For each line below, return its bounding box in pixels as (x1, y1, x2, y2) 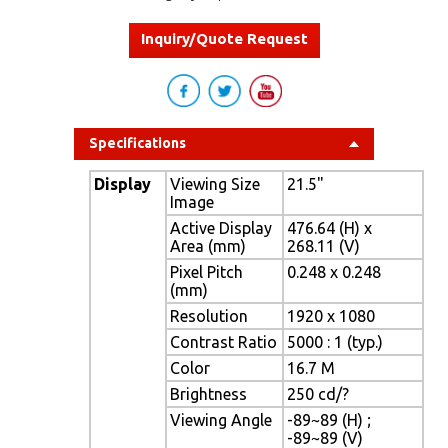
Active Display (170, 218, 272, 237)
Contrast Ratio (170, 332, 277, 351)
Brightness (170, 384, 247, 403)
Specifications (89, 134, 186, 151)
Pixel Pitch (170, 262, 243, 281)
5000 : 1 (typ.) (287, 332, 383, 351)
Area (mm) (170, 236, 246, 255)
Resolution (170, 306, 248, 325)
